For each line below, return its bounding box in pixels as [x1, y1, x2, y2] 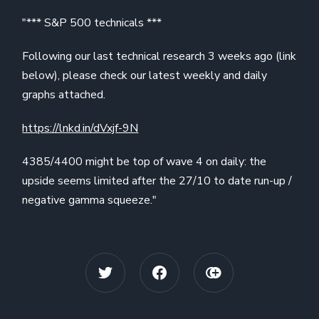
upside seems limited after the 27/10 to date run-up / [22, 172, 293, 189]
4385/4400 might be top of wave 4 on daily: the [22, 153, 267, 169]
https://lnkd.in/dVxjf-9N [22, 120, 139, 136]
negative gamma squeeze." [22, 192, 157, 208]
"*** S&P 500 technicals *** [22, 14, 162, 31]
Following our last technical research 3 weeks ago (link [22, 48, 297, 64]
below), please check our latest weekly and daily [22, 67, 268, 83]
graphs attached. [22, 86, 106, 103]
